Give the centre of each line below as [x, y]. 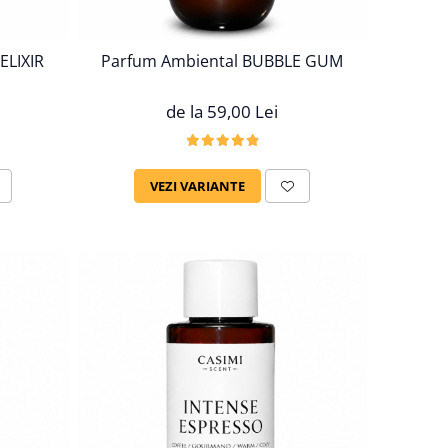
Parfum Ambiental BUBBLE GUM [222, 60]
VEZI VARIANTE [198, 185]
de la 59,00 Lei [222, 111]
